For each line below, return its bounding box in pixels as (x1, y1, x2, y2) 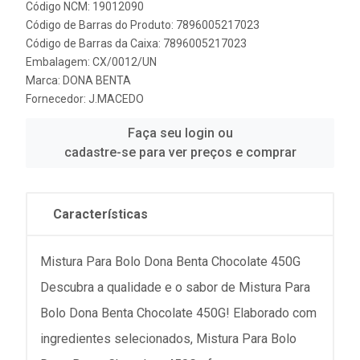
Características (53, 207, 148, 222)
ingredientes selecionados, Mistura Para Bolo (40, 331, 297, 346)
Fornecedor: (26, 92, 88, 105)
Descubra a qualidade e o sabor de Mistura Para (40, 280, 310, 295)
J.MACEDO (88, 92, 144, 105)
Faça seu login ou (127, 125, 233, 141)
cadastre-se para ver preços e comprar (63, 145, 297, 160)
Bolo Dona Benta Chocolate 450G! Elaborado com (40, 305, 317, 321)
